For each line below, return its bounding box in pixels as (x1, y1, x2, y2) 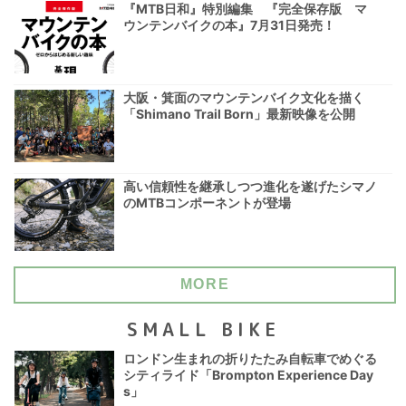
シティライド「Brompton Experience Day (123, 366, 373, 382)
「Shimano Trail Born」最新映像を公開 (123, 106, 355, 122)
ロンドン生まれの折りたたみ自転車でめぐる (123, 350, 377, 366)
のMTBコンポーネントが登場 (123, 195, 291, 211)
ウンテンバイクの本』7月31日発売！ (123, 17, 335, 34)
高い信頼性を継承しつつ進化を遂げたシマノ (123, 179, 377, 195)
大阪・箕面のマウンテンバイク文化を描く (123, 90, 364, 106)
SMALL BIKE (126, 315, 280, 342)
